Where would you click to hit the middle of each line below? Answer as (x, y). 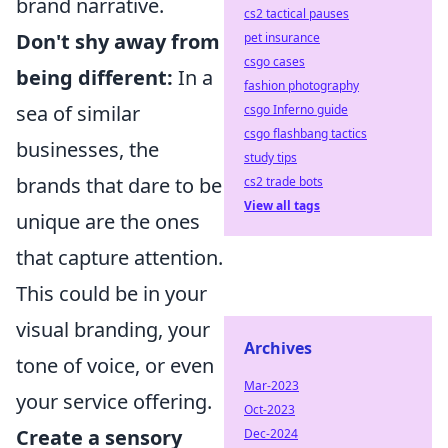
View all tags (282, 205)
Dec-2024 (271, 433)
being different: (94, 77)
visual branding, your (113, 329)
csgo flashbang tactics (305, 133)
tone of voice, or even (115, 365)
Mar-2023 (271, 385)
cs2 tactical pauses (296, 13)
